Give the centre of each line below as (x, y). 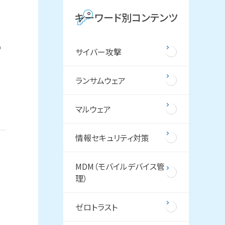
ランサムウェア (100, 80)
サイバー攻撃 (98, 52)
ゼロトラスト (96, 207)
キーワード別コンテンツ (126, 17)
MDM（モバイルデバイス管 (120, 166)
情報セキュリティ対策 (112, 138)
